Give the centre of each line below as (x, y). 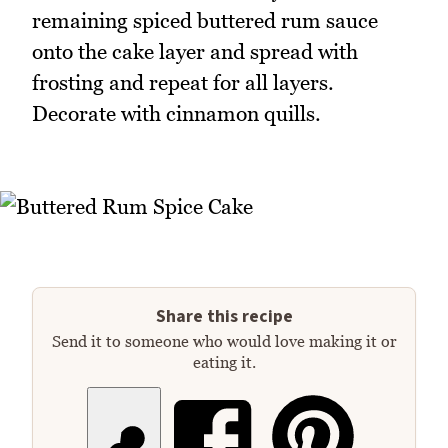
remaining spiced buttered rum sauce (205, 20)
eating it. (224, 361)
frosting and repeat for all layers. (183, 82)
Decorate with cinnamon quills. (176, 113)
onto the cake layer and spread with (195, 51)
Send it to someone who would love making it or (224, 340)
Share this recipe (224, 316)
